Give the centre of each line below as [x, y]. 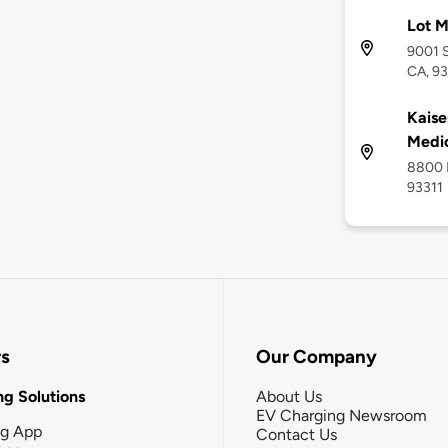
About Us [289, 396]
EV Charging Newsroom [341, 415]
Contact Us [296, 434]
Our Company [316, 357]
